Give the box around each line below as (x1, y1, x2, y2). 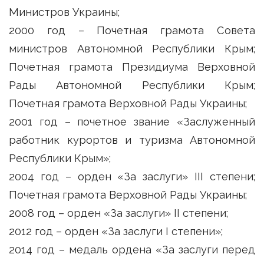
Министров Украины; (9, 5, 120, 18)
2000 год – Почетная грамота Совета (9, 24, 255, 37)
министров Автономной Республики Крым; (9, 42, 255, 55)
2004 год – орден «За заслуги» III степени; (9, 170, 255, 183)
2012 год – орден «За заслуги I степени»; (9, 225, 223, 237)
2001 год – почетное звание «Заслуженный (9, 115, 255, 128)
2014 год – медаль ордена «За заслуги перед (9, 243, 255, 256)
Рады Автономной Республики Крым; (9, 78, 255, 91)
